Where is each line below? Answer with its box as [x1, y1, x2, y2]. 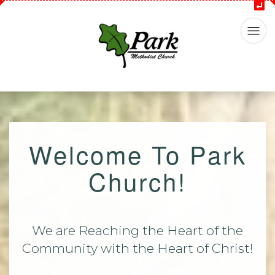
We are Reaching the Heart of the [32, 222, 243, 238]
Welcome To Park [28, 136, 247, 171]
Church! [88, 163, 187, 198]
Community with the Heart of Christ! [21, 240, 254, 256]
